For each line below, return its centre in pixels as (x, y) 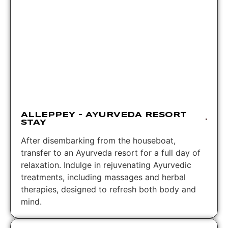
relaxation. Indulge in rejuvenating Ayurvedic (106, 165)
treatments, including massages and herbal (103, 177)
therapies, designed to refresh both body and (108, 189)
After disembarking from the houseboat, (98, 140)
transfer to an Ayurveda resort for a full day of (111, 152)
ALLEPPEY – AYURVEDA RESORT (104, 115)
